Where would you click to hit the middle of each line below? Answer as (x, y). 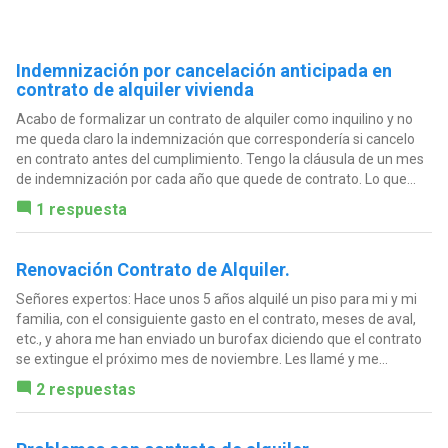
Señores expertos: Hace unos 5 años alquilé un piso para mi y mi (216, 299)
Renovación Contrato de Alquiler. (152, 270)
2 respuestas (85, 390)
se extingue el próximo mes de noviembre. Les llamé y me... (201, 359)
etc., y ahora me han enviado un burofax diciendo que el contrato (218, 339)
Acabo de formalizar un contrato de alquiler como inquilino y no (214, 119)
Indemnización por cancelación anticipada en (203, 71)
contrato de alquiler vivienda (134, 90)
